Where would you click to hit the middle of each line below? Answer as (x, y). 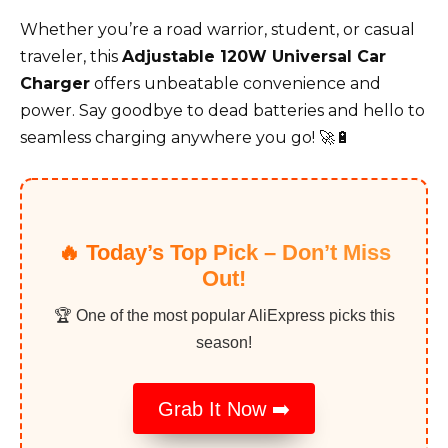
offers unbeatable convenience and (235, 83)
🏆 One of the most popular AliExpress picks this (224, 315)
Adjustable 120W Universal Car (254, 56)
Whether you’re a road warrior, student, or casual (217, 29)
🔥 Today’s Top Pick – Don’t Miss (224, 252)
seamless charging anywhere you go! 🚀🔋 (185, 137)
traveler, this (71, 56)
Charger (55, 83)
